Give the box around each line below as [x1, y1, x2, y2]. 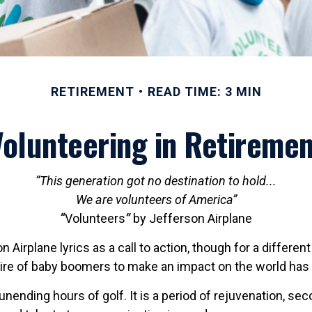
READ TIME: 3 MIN [147, 84, 262, 100]
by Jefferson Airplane [130, 211, 252, 226]
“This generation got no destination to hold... [36, 173, 276, 189]
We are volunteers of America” [75, 192, 237, 208]
